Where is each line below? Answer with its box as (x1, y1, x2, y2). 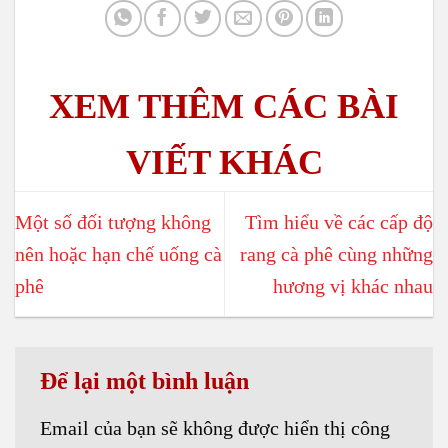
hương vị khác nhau (273, 275, 433, 298)
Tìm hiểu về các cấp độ (245, 211, 433, 234)
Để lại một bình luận (40, 368, 255, 395)
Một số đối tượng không (15, 211, 211, 234)
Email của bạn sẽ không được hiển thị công (40, 417, 390, 440)
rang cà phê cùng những (240, 243, 433, 266)
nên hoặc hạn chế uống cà (15, 243, 222, 266)
